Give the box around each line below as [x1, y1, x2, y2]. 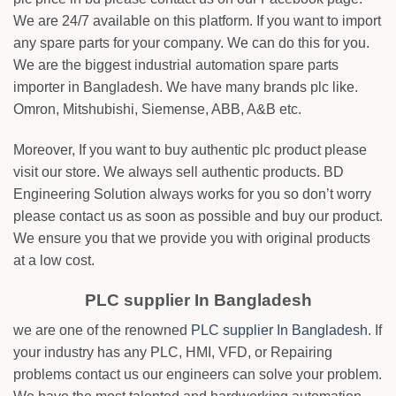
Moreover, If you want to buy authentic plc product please [13, 142, 367, 158]
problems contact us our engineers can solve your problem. [13, 367, 382, 383]
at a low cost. [13, 253, 95, 269]
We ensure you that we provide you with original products [13, 231, 370, 247]
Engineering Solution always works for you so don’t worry [13, 187, 371, 202]
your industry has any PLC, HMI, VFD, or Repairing [13, 345, 332, 361]
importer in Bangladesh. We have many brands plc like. [13, 80, 358, 95]
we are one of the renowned [13, 323, 191, 339]
